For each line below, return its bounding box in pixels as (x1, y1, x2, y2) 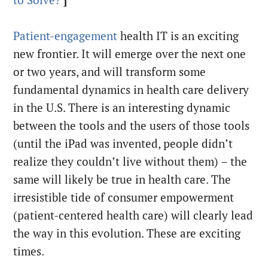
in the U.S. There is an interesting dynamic (13, 100, 231, 115)
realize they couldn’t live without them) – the (13, 154, 248, 169)
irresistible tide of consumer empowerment (13, 190, 234, 205)
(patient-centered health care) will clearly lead (13, 208, 254, 223)
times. (13, 244, 45, 259)
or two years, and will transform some (13, 65, 206, 80)
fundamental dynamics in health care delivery (13, 83, 249, 98)
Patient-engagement (13, 29, 118, 44)
